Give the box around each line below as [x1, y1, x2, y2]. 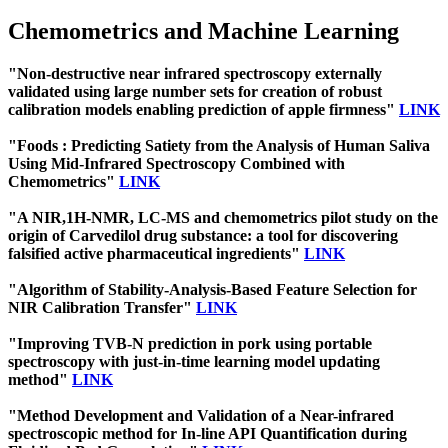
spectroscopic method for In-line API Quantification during [8, 424, 407, 442]
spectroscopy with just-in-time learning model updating [8, 352, 380, 370]
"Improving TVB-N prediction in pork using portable [8, 334, 372, 352]
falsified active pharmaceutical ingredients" [8, 244, 304, 262]
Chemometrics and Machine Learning [8, 17, 399, 44]
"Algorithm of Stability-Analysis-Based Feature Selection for [8, 280, 417, 298]
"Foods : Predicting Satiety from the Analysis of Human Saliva [8, 136, 430, 154]
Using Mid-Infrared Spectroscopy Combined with [8, 154, 345, 172]
